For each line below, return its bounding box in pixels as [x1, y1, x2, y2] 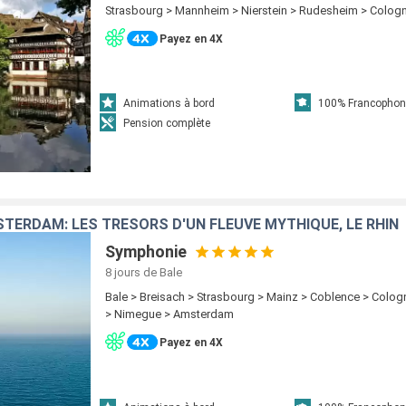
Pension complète [123, 116, 211, 130]
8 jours [105, 266, 141, 279]
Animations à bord [123, 96, 216, 110]
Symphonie [105, 242, 188, 261]
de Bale [143, 266, 183, 279]
